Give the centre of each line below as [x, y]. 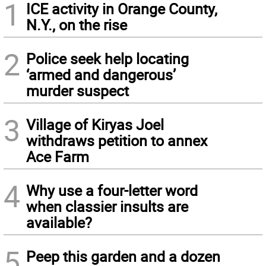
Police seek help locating [107, 59]
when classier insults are [107, 207]
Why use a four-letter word [112, 191]
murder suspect [77, 91]
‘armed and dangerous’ [101, 75]
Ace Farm [58, 157]
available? [59, 223]
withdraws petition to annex [117, 141]
